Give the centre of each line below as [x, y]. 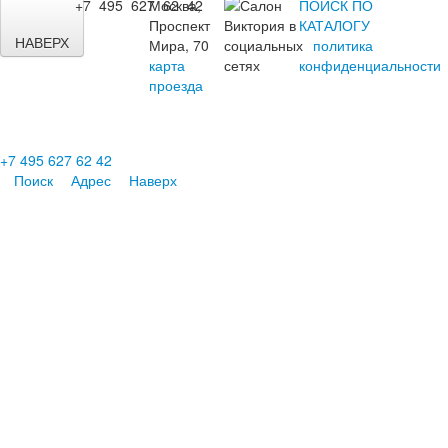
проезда [176, 84]
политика [342, 44]
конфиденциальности [369, 64]
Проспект [180, 24]
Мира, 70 [179, 44]
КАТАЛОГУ [334, 24]
